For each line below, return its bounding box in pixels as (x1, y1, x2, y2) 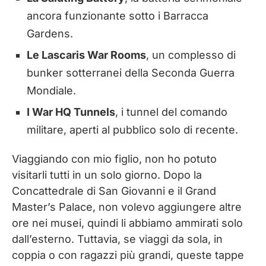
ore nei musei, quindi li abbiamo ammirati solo (12, 217, 243, 230)
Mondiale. (27, 84, 76, 97)
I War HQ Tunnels (27, 106, 115, 119)
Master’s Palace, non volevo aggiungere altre (12, 201, 242, 214)
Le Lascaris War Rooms (27, 49, 146, 62)
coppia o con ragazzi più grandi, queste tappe (12, 249, 244, 262)
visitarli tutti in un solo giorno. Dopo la (12, 169, 202, 182)
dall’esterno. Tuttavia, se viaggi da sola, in (12, 233, 223, 246)
